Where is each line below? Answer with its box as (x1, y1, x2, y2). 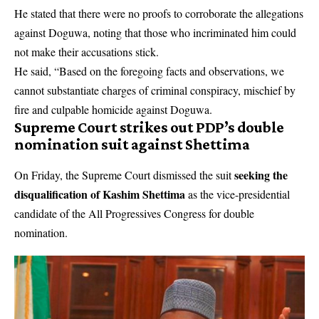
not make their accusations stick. (14, 44, 159, 60)
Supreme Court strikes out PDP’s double (14, 118, 284, 137)
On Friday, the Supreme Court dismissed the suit (14, 167, 234, 183)
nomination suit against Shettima (14, 135, 250, 154)
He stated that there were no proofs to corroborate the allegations (14, 6, 303, 21)
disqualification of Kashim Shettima (14, 186, 185, 203)
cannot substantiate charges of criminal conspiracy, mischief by (14, 83, 296, 98)
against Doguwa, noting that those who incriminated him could (14, 25, 296, 41)
